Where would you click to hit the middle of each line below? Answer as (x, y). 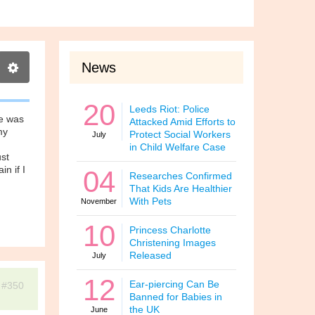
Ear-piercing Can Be (174, 284)
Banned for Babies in (175, 297)
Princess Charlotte (170, 230)
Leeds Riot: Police (169, 109)
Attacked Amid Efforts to (182, 122)
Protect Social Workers (180, 134)
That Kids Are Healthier (180, 188)
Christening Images (172, 243)
